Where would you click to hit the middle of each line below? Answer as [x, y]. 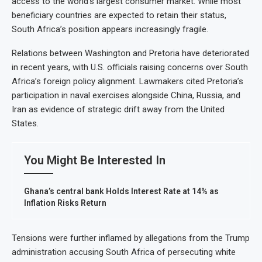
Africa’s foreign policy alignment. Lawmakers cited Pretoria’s [127, 81]
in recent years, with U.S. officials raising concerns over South [130, 67]
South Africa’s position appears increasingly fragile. [110, 29]
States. [25, 123]
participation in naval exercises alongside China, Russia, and [126, 95]
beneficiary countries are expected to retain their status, [119, 15]
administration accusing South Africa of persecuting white [124, 252]
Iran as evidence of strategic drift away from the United [118, 109]
